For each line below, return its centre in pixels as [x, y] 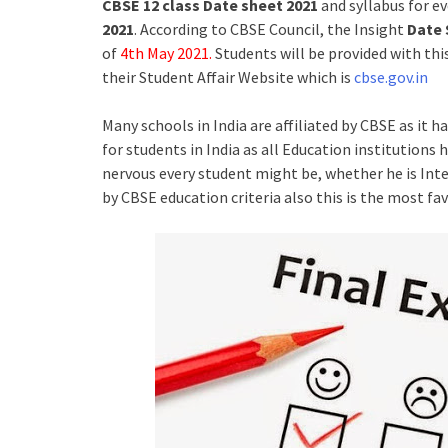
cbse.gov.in [391, 76]
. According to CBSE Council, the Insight [270, 28]
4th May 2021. [166, 52]
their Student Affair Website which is [228, 76]
